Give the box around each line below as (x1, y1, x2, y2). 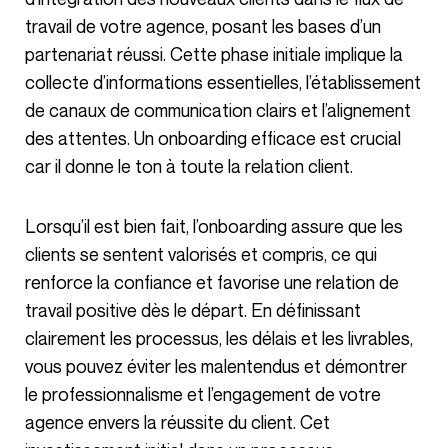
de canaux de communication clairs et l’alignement (25, 98, 411, 121)
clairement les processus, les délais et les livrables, (25, 326, 413, 349)
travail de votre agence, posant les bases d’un (25, 14, 381, 37)
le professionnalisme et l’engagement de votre (25, 382, 381, 405)
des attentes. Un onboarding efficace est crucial (25, 126, 401, 149)
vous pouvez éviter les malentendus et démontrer (25, 354, 407, 377)
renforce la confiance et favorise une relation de (25, 270, 399, 293)
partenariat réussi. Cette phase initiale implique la (25, 42, 403, 65)
